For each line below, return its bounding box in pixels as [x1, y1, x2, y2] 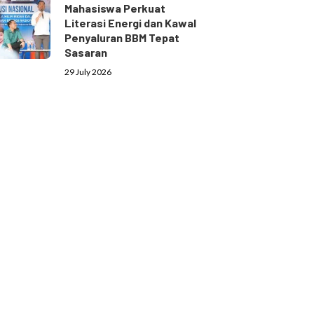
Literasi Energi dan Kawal [64, 16, 196, 30]
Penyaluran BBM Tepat [64, 31, 179, 45]
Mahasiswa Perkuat [64, 1, 165, 15]
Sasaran [64, 46, 107, 60]
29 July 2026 [64, 67, 111, 78]
